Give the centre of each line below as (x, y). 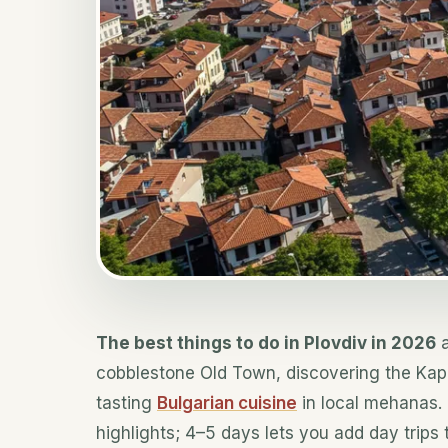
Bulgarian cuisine (227, 403)
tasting (126, 403)
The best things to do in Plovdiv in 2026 (266, 343)
